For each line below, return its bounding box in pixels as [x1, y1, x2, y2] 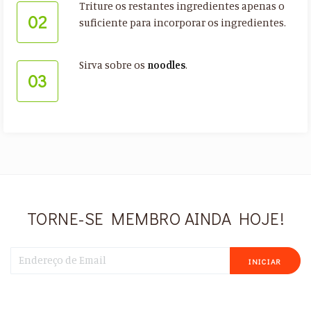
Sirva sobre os [78, 58, 147, 72]
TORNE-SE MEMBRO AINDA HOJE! [26, 208, 285, 229]
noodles [146, 58, 185, 72]
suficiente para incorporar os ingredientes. [78, 16, 286, 30]
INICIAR [249, 255, 282, 267]
